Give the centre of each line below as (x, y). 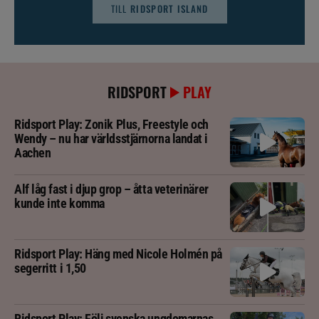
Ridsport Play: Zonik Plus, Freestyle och (112, 124)
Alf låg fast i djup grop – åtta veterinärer (111, 189)
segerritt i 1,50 (50, 268)
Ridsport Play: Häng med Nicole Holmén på (119, 253)
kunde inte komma (59, 203)
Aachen (33, 152)
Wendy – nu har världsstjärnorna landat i (111, 138)
